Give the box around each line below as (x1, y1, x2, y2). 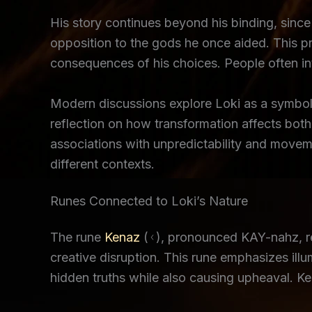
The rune (50, 230, 104, 245)
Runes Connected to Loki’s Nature (50, 194, 248, 209)
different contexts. (50, 156, 155, 171)
